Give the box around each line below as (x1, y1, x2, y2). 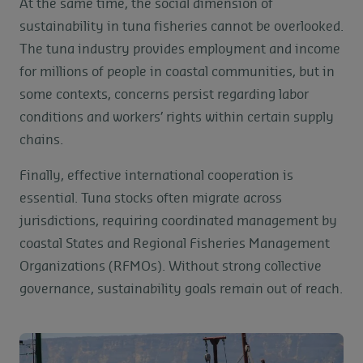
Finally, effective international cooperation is (19, 169, 293, 182)
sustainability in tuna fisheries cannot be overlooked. (19, 20, 344, 33)
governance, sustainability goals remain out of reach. (19, 283, 343, 296)
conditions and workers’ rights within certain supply (19, 111, 334, 124)
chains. (19, 134, 63, 147)
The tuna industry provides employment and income (19, 43, 340, 56)
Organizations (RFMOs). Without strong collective (19, 260, 322, 273)
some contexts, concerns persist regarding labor (19, 88, 309, 101)
